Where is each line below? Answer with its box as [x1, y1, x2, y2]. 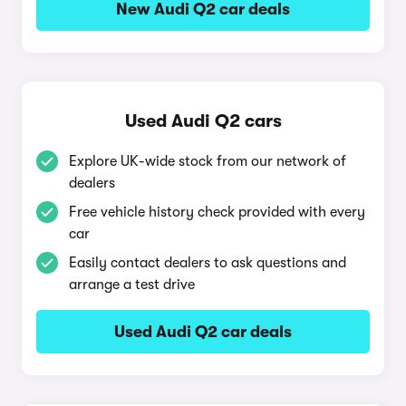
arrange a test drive [69, 276, 195, 293]
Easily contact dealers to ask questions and [69, 255, 346, 271]
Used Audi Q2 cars [124, 111, 282, 131]
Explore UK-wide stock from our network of [69, 153, 346, 169]
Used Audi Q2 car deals [114, 323, 292, 341]
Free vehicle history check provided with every [69, 204, 365, 220]
